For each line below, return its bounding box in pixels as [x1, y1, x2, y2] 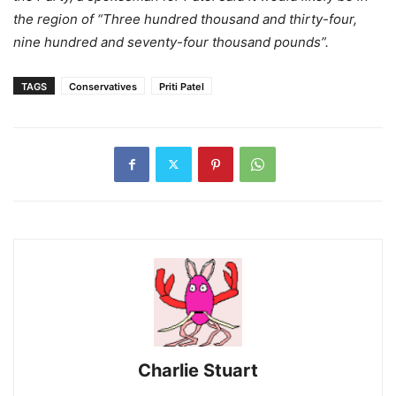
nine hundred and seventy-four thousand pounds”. [13, 33, 332, 50]
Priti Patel [159, 80, 204, 93]
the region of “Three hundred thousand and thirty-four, [13, 10, 357, 27]
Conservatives [69, 80, 137, 93]
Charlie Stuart [138, 359, 258, 381]
